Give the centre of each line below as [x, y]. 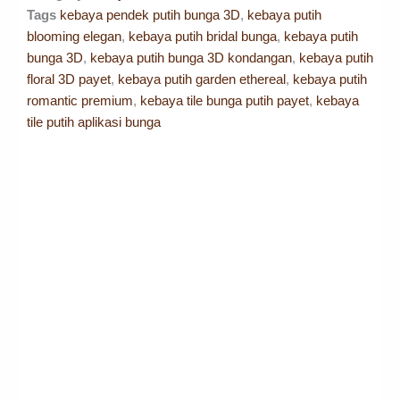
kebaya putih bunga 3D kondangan [191, 57]
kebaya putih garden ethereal [202, 79]
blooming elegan [74, 36]
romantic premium [80, 100]
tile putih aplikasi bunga [94, 121]
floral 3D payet [69, 79]
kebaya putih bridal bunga [203, 36]
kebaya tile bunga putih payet [225, 100]
